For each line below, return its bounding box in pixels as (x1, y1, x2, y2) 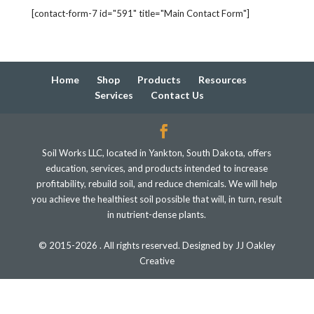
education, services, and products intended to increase (46, 162, 268, 174)
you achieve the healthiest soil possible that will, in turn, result (32, 193, 282, 205)
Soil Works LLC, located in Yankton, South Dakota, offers (42, 146, 272, 158)
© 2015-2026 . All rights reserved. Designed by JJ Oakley (38, 239, 275, 251)
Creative (139, 254, 175, 266)
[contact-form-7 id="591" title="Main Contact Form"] (31, 7, 250, 19)
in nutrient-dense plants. (107, 208, 207, 220)
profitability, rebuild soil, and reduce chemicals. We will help (36, 177, 278, 189)
